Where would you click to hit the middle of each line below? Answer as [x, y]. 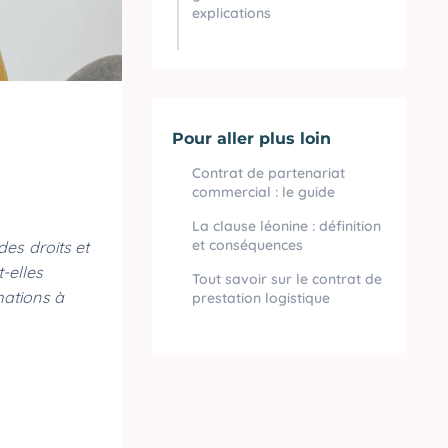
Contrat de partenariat [268, 173]
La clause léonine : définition [286, 226]
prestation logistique [261, 298]
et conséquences [247, 245]
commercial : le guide [263, 192]
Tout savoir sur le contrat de [287, 279]
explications [233, 13]
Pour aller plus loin [252, 138]
